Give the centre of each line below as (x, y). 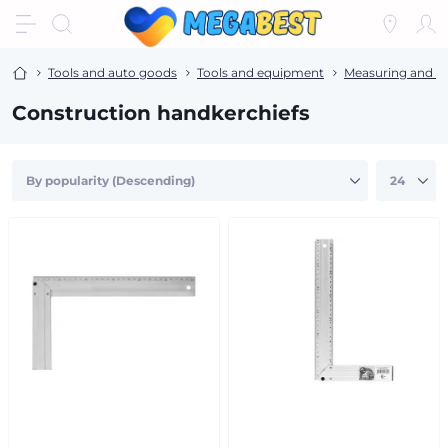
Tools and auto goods (112, 72)
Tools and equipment (260, 72)
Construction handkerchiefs (161, 113)
